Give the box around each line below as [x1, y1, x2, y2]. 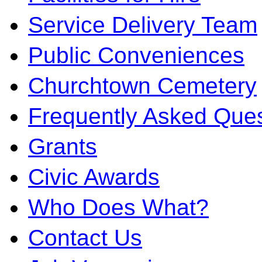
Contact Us [28, 225, 142, 250]
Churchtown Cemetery [28, 73, 257, 98]
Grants [28, 134, 97, 159]
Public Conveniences [28, 43, 244, 68]
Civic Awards [28, 164, 160, 189]
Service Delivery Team [28, 12, 257, 37]
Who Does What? [28, 195, 209, 220]
